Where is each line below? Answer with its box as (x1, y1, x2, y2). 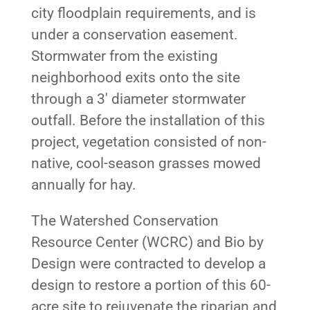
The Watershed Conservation (30, 212, 219, 229)
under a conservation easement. (30, 26, 238, 43)
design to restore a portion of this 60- (30, 276, 271, 293)
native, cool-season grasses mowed (30, 154, 261, 172)
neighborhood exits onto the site (30, 69, 240, 86)
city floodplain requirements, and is (30, 4, 256, 21)
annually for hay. (30, 176, 136, 193)
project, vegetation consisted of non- (30, 133, 266, 150)
